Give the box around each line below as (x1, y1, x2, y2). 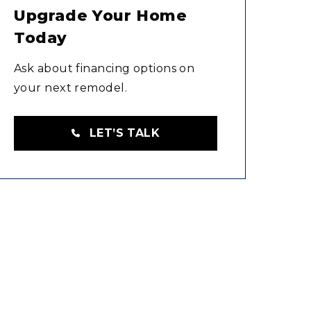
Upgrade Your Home (14, 6, 187, 25)
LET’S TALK (89, 126, 160, 140)
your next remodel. (14, 81, 128, 94)
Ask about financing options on (14, 61, 195, 75)
